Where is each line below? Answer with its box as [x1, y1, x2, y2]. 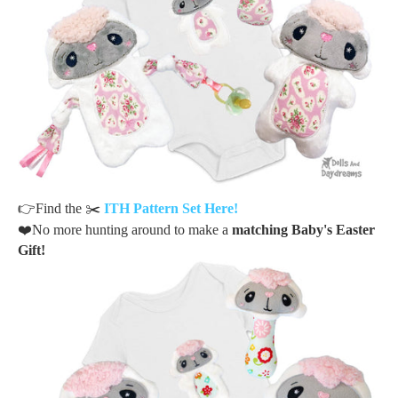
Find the [36, 200, 85, 216]
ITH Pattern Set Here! [104, 200, 242, 216]
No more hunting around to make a [32, 221, 232, 237]
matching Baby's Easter [232, 221, 375, 237]
